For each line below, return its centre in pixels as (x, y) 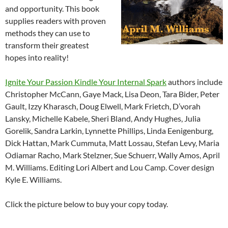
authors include (194, 82)
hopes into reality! (37, 57)
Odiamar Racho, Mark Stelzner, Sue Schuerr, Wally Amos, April (112, 155)
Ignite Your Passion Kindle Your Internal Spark (86, 82)
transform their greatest (47, 45)
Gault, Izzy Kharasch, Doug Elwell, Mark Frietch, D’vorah (103, 106)
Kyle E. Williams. (33, 179)
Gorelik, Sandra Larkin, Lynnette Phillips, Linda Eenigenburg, (109, 131)
